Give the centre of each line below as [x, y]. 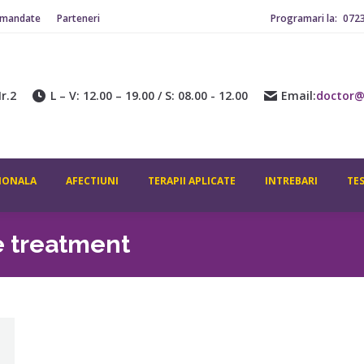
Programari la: [305, 18]
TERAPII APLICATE [191, 181]
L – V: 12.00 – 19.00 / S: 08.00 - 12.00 [149, 95]
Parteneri [78, 18]
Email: [299, 95]
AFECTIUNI [92, 181]
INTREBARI [291, 181]
